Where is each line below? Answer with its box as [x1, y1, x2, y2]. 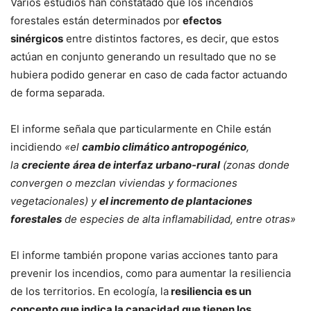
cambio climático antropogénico [82, 140, 246, 153]
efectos [183, 14, 221, 27]
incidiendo [10, 140, 65, 153]
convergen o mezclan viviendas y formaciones [10, 176, 237, 190]
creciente [22, 158, 70, 171]
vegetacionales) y [10, 194, 99, 208]
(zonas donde [220, 158, 289, 171]
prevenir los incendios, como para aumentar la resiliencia [10, 267, 291, 280]
